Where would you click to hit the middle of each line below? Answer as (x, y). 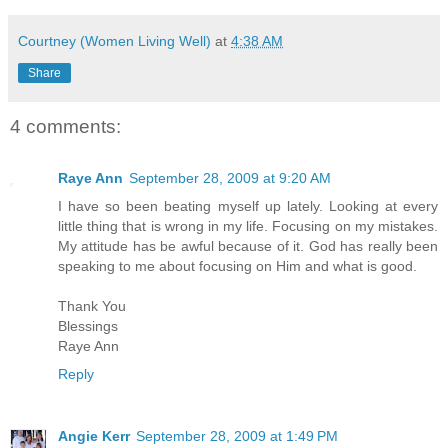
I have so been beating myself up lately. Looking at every (248, 205)
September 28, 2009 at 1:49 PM (237, 435)
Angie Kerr (94, 435)
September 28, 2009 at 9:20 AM (230, 177)
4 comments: (65, 126)
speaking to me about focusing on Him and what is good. (237, 265)
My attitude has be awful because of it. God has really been (248, 245)
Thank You (92, 305)
